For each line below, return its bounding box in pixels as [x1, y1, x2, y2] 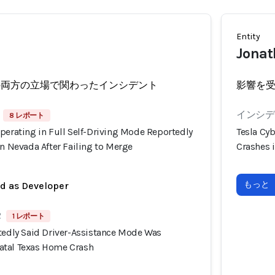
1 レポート [12, 212, 45, 220]
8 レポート [9, 111, 44, 120]
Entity [236, 31, 260, 42]
